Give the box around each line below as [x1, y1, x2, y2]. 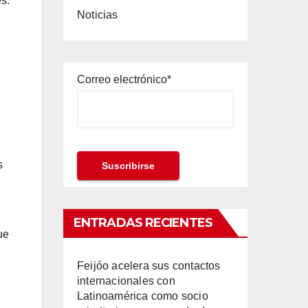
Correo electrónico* [77, 74, 171, 85]
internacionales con [77, 274, 175, 287]
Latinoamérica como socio [77, 289, 208, 302]
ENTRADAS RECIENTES [74, 214, 212, 230]
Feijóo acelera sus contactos [77, 259, 221, 272]
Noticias [77, 9, 118, 21]
